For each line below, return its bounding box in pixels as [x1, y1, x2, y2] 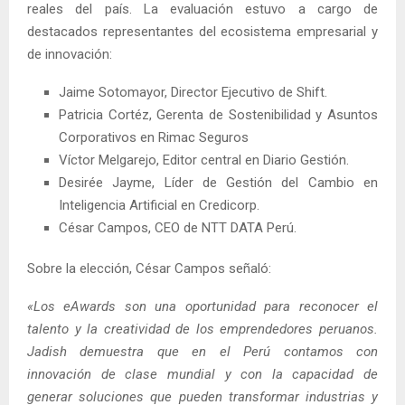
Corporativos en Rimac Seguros [59, 128, 249, 146]
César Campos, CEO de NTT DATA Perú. [59, 219, 297, 236]
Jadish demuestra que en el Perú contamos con [27, 343, 378, 360]
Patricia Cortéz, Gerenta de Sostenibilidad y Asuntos [59, 106, 378, 123]
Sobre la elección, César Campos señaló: [27, 259, 271, 277]
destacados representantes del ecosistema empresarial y [27, 23, 378, 40]
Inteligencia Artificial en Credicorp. [59, 196, 259, 213]
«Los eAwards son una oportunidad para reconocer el [27, 297, 378, 315]
